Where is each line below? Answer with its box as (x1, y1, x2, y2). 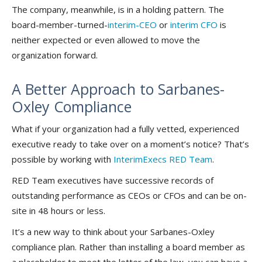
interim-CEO (108, 19, 157, 31)
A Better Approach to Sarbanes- (12, 79, 225, 99)
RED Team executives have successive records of (12, 174, 213, 187)
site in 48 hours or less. (12, 205, 105, 217)
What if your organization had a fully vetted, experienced (12, 123, 239, 135)
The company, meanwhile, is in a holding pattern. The (12, 4, 224, 16)
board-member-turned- (12, 19, 108, 31)
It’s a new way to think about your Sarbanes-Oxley (12, 226, 215, 238)
